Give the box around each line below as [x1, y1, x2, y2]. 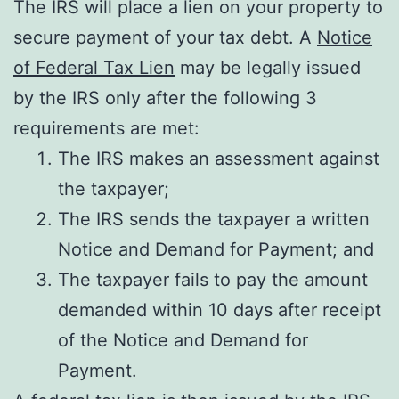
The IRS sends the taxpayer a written [58, 208, 370, 230]
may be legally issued [175, 57, 361, 78]
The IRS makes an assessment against [58, 148, 379, 169]
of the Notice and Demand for [58, 330, 308, 351]
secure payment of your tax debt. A [13, 27, 317, 48]
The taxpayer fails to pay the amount [58, 269, 368, 290]
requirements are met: [13, 118, 199, 139]
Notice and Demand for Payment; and [58, 239, 374, 260]
